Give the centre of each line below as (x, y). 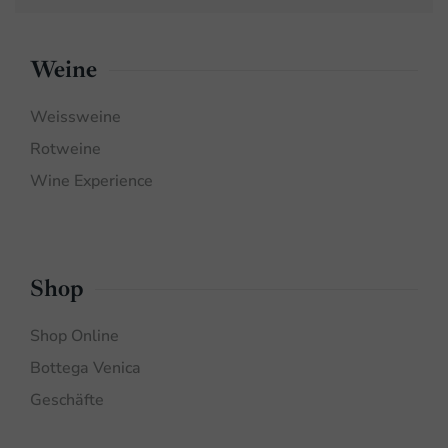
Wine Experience (91, 181)
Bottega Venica (85, 368)
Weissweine (75, 117)
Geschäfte (67, 400)
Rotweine (65, 149)
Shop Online (74, 336)
